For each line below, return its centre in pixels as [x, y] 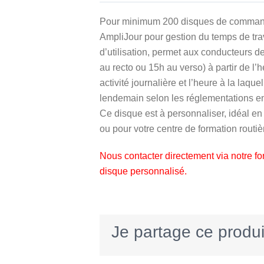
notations [135, 19]
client [126, 32]
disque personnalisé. [143, 171]
